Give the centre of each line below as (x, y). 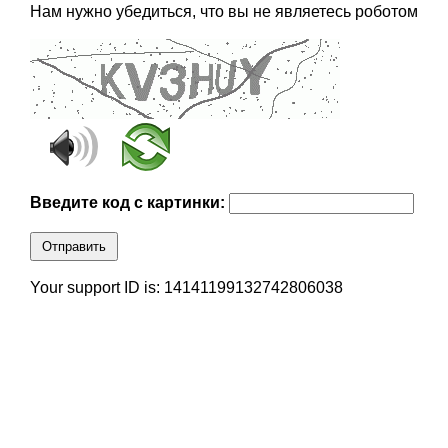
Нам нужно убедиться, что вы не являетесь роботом (223, 12)
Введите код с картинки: (129, 203)
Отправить (73, 247)
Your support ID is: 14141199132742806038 (186, 288)
